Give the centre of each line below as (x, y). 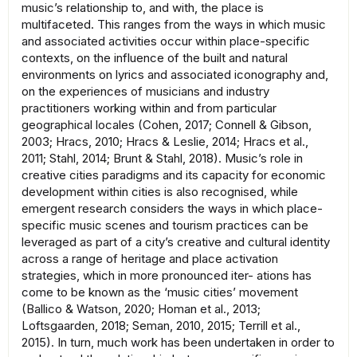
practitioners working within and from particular (149, 108)
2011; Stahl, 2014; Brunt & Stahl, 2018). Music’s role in (162, 159)
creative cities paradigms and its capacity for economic (174, 175)
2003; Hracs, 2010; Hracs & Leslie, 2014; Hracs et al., (165, 142)
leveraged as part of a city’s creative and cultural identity (176, 242)
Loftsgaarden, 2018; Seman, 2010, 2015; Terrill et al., (161, 326)
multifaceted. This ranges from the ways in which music (174, 25)
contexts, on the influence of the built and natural (155, 58)
